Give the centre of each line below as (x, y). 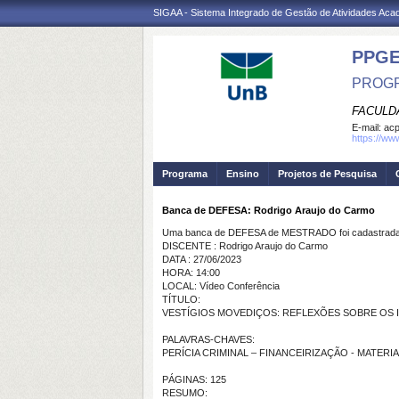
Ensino (243, 174)
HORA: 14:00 (191, 273)
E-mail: (368, 127)
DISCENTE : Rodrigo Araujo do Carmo (245, 246)
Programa (185, 174)
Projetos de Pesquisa (327, 174)
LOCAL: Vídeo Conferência (221, 286)
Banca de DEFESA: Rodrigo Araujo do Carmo (269, 210)
